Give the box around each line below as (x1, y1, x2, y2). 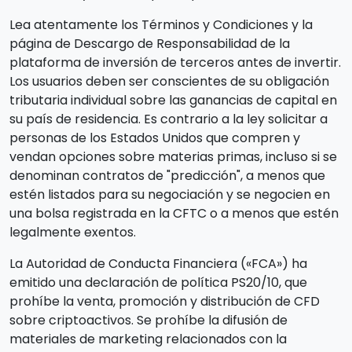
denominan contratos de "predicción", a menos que (9, 166, 325, 185)
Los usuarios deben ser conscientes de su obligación (9, 71, 329, 90)
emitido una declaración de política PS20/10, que (9, 273, 307, 291)
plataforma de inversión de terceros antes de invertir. (9, 53, 341, 71)
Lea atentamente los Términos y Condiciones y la (9, 15, 313, 34)
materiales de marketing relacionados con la (9, 329, 287, 348)
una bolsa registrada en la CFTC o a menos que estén (9, 203, 339, 222)
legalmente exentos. (9, 222, 136, 241)
